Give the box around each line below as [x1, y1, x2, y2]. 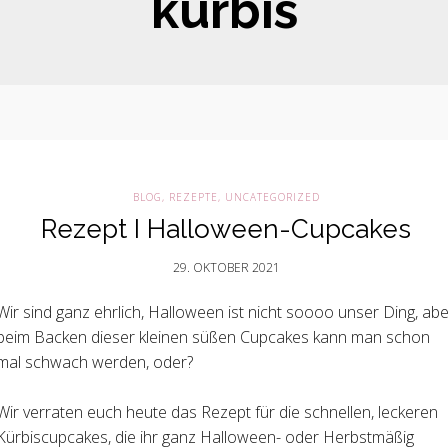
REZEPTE [168, 190, 218, 204]
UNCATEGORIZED [224, 190, 320, 204]
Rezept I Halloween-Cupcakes [41, 214, 411, 244]
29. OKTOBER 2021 [172, 259, 280, 276]
